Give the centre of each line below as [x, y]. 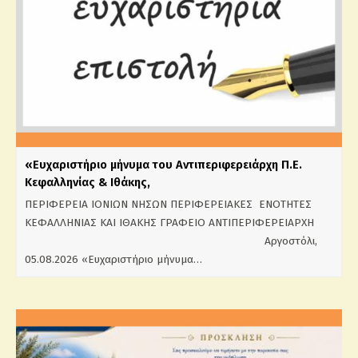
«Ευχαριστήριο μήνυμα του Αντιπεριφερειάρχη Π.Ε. [163, 164]
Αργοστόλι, [173, 241]
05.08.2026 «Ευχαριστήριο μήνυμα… [113, 259]
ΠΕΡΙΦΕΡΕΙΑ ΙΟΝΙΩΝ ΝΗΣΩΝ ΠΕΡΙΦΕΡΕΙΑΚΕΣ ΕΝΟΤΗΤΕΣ [170, 204]
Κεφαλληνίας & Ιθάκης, [100, 182]
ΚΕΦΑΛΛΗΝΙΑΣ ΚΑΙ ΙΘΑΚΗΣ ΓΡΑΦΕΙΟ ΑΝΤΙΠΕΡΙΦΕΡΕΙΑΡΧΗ [169, 222]
